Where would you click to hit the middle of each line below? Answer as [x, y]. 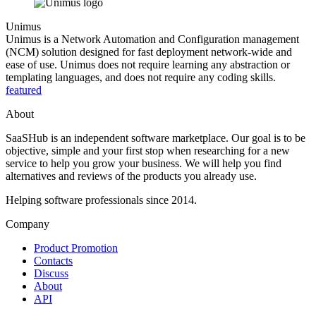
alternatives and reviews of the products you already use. [131, 176]
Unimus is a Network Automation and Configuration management [152, 39]
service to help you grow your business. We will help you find [144, 164]
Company [28, 224]
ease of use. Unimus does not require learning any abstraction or [148, 65]
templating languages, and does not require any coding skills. [141, 78]
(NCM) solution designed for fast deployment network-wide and [149, 52]
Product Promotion [76, 248]
